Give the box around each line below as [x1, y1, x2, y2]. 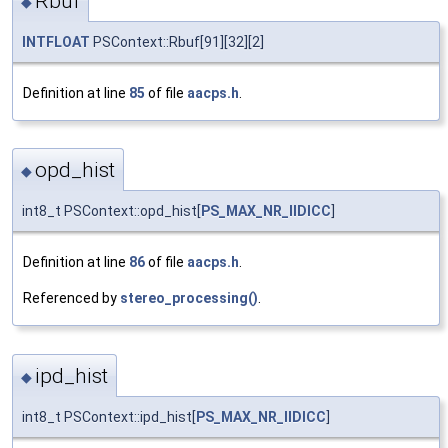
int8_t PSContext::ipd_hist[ [22, 408, 196, 425]
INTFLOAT [22, 33, 90, 50]
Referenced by [23, 290, 120, 307]
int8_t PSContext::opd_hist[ [22, 203, 201, 220]
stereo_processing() [120, 290, 258, 307]
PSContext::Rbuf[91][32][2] [90, 33, 264, 50]
